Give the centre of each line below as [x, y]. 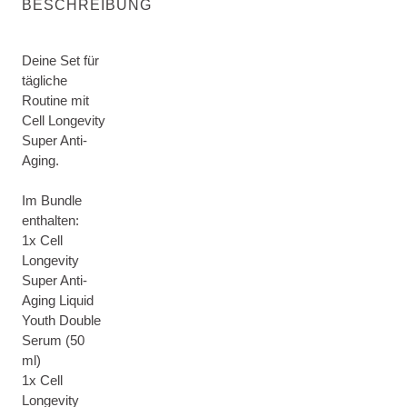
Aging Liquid [58, 300]
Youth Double [61, 320]
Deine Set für [60, 60]
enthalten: [50, 220]
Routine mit [55, 100]
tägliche [45, 80]
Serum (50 [53, 340]
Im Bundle [52, 200]
